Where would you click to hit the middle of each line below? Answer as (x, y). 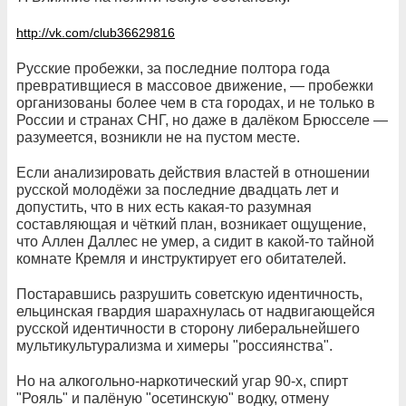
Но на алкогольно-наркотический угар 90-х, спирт (182, 381)
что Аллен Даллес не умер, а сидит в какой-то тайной (195, 242)
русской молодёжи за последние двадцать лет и (178, 190)
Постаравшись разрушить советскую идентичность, (189, 294)
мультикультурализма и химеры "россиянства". (174, 346)
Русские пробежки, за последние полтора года (173, 68)
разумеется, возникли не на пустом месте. (158, 137)
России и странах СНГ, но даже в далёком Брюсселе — (202, 120)
